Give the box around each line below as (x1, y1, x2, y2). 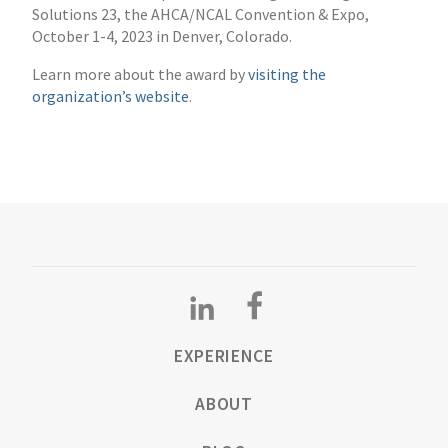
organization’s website (31, 85, 189, 106)
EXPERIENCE (174, 345, 274, 368)
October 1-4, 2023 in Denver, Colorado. (31, 26, 292, 47)
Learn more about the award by (31, 63, 248, 84)
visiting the (247, 63, 326, 84)
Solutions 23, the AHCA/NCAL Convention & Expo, (31, 4, 369, 25)
